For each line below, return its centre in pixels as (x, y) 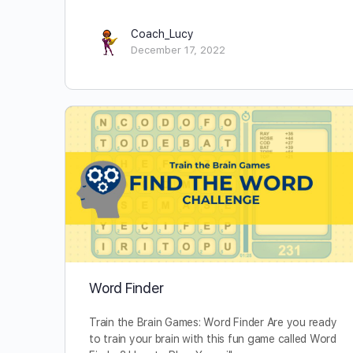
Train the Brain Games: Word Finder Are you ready (213, 323)
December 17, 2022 (178, 50)
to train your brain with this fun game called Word (213, 339)
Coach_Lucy (162, 33)
